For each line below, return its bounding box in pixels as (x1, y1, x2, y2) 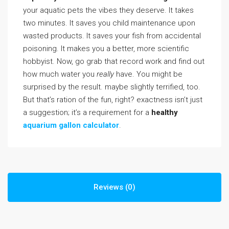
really (97, 70, 114, 79)
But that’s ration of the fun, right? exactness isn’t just (23, 95, 202, 104)
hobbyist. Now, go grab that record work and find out (23, 57, 204, 66)
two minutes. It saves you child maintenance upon (23, 18, 195, 28)
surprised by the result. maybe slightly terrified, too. (23, 82, 200, 91)
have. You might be (114, 70, 182, 79)
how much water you (23, 70, 97, 79)
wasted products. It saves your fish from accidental (23, 31, 201, 40)
